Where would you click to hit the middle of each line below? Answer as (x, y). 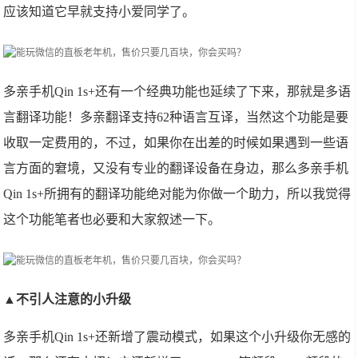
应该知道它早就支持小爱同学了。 (99, 12)
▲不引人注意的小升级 (68, 299)
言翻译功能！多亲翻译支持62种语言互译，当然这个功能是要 (176, 117)
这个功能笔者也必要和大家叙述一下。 (112, 219)
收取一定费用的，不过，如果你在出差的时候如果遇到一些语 (176, 143)
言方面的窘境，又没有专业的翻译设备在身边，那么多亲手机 (176, 168)
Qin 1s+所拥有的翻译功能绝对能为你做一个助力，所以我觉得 (177, 194)
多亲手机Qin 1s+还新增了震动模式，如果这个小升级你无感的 (177, 337)
